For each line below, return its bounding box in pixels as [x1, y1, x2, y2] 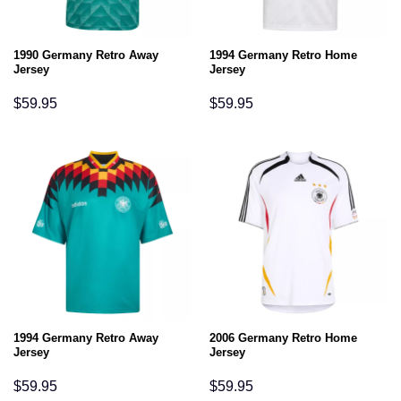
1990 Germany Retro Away [13, 48, 158, 63]
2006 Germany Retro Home [209, 331, 357, 346]
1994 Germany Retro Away [13, 331, 158, 346]
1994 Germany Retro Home [209, 48, 357, 63]
